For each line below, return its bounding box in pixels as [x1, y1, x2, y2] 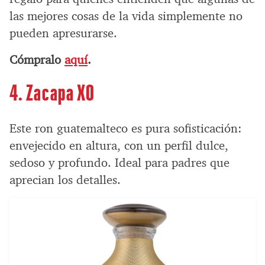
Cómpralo [9, 51, 64, 67]
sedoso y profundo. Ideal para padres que [9, 154, 230, 170]
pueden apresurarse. [9, 25, 117, 41]
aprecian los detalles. [9, 172, 121, 188]
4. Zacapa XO [9, 77, 95, 105]
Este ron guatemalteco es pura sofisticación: [9, 120, 242, 136]
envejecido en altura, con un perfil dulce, [9, 137, 228, 153]
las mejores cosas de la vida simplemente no [9, 8, 243, 24]
